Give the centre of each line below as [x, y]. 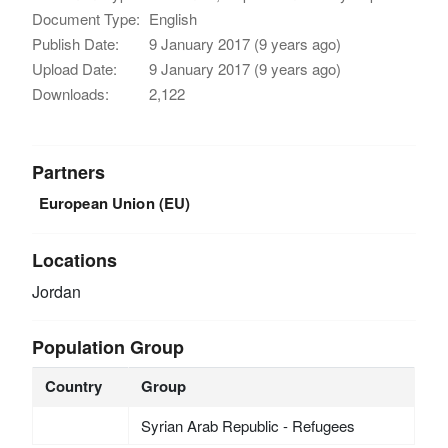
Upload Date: [75, 68]
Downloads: [71, 93]
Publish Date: [76, 43]
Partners [69, 172]
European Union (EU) [114, 203]
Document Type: [86, 18]
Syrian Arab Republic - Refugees [247, 426]
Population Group [108, 347]
